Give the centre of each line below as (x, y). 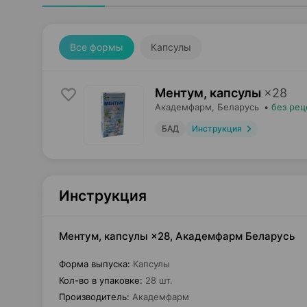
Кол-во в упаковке (99, 280)
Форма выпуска (93, 264)
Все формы (97, 47)
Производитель (93, 297)
